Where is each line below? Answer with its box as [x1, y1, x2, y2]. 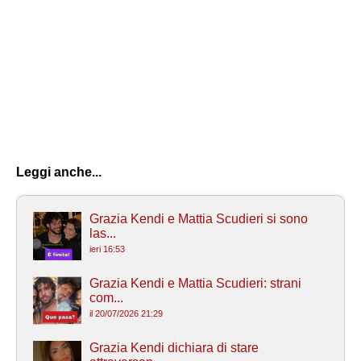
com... [89, 290, 123, 305]
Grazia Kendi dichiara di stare [89, 340, 259, 355]
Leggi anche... [16, 164, 102, 179]
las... [89, 226, 116, 240]
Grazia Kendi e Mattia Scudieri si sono [89, 211, 308, 226]
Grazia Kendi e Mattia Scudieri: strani [89, 276, 301, 290]
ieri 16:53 [89, 243, 125, 254]
